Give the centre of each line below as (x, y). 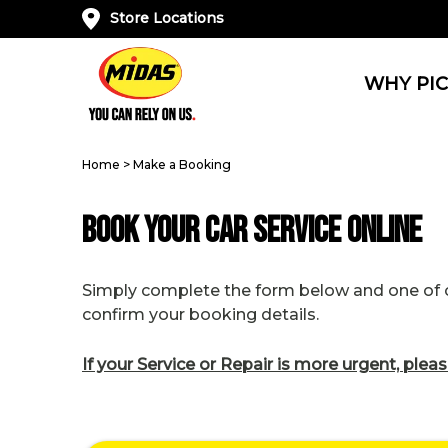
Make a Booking (182, 165)
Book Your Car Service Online (252, 232)
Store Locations (167, 18)
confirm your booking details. (200, 315)
